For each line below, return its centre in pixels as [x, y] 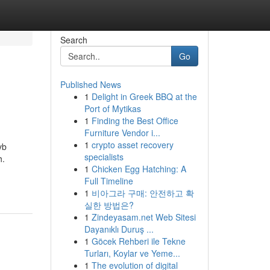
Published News [90, 84]
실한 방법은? [109, 205]
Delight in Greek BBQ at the [144, 96]
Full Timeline [108, 181]
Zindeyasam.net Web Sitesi [143, 217]
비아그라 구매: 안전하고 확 [143, 193]
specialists [104, 157]
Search [74, 40]
